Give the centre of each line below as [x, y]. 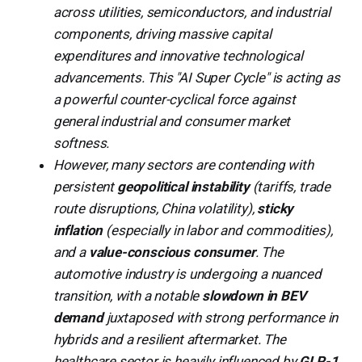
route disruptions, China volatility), [155, 208]
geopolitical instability [183, 186]
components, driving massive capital [162, 34]
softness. [81, 143]
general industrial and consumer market [172, 121]
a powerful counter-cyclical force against [174, 99]
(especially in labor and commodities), [218, 230]
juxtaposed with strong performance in [221, 317]
